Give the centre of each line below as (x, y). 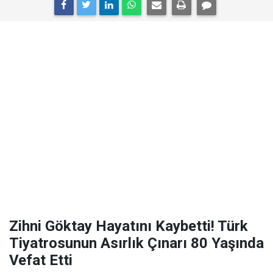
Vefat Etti (41, 260)
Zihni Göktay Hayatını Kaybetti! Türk (129, 226)
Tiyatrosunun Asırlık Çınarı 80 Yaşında (136, 243)
